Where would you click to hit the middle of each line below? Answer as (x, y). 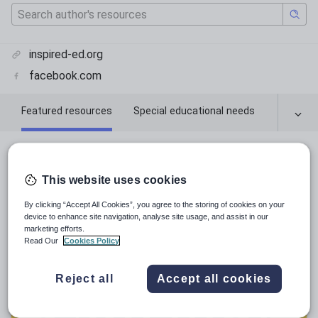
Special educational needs (194, 111)
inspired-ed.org (66, 54)
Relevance (49, 195)
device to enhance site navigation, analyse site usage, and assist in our (147, 217)
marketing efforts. (55, 229)
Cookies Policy (92, 241)
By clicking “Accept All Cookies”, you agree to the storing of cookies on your (155, 205)
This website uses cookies (114, 180)
